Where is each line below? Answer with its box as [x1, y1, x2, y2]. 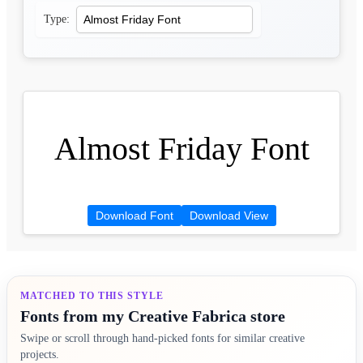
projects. [20, 348, 59, 361]
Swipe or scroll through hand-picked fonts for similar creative [20, 332, 305, 345]
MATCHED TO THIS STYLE [20, 290, 164, 302]
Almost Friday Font [53, 130, 310, 167]
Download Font [95, 209, 173, 223]
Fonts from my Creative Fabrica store [20, 307, 285, 326]
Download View [189, 209, 268, 223]
